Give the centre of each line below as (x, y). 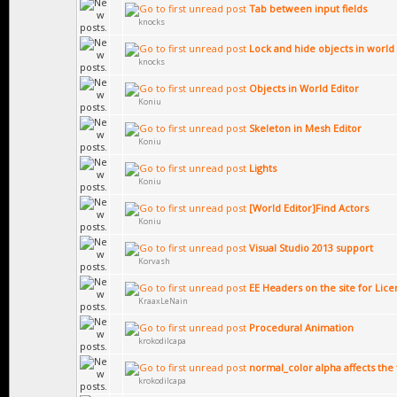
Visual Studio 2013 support (311, 248)
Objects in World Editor (304, 88)
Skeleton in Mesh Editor (305, 128)
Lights (263, 168)
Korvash (154, 261)
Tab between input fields (308, 8)
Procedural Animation (301, 327)
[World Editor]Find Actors (309, 208)
